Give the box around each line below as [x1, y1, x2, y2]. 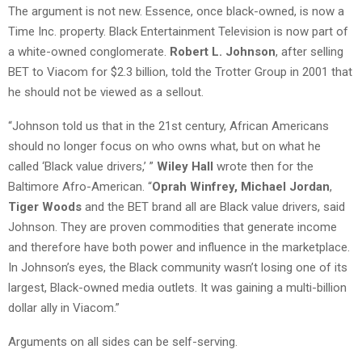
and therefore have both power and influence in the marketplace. [8, 239, 350, 255]
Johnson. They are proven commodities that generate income [8, 219, 337, 234]
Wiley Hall [157, 158, 213, 174]
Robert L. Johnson [170, 44, 276, 59]
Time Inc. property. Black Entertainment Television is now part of [8, 23, 348, 39]
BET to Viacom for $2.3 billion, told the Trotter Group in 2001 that [8, 64, 352, 79]
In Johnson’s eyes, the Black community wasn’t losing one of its [8, 259, 347, 275]
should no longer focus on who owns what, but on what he [8, 138, 321, 154]
